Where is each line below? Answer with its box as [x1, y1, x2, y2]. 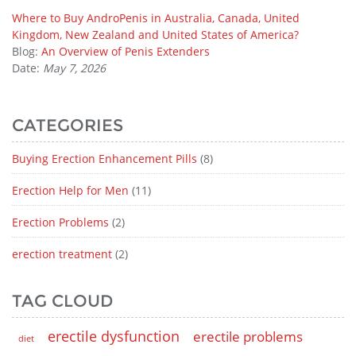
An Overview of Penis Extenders [41, 44, 210, 60]
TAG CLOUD [12, 291, 113, 311]
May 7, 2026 [43, 60, 106, 76]
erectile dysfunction [48, 327, 180, 346]
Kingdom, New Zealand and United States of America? [12, 27, 299, 43]
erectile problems [193, 327, 303, 346]
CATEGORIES [12, 115, 123, 136]
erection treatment [12, 246, 112, 262]
